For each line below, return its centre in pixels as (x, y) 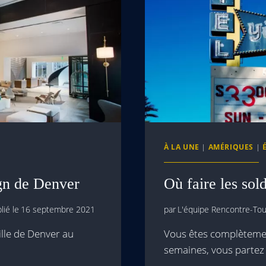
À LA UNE (182, 146)
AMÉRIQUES (231, 146)
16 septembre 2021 (58, 210)
